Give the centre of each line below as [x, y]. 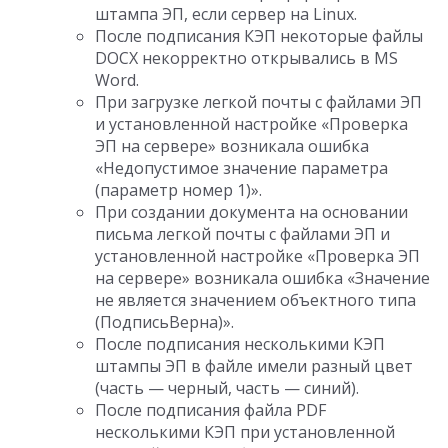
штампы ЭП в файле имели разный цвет [254, 366]
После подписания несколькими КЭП [240, 344]
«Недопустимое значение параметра [241, 168]
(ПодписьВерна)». [164, 322]
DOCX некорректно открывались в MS [246, 58]
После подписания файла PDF [210, 410]
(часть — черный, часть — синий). [227, 388]
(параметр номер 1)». [178, 190]
